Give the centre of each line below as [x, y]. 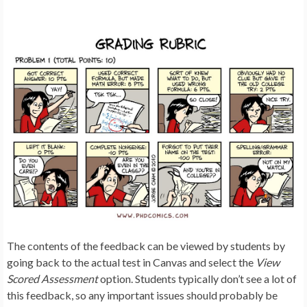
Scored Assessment [52, 278]
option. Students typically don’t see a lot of [197, 278]
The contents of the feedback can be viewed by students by [146, 245]
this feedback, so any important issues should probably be [142, 295]
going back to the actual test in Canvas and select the [131, 262]
